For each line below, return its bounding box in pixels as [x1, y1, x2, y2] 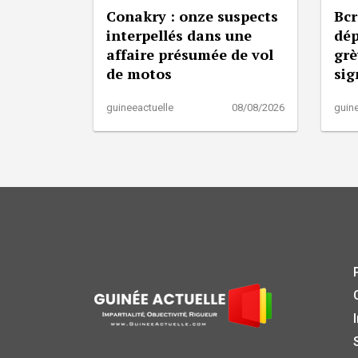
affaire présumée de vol [106, 45, 273, 65]
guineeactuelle [106, 101, 173, 114]
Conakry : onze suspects [106, 6, 278, 26]
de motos [106, 64, 172, 84]
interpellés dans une [106, 26, 252, 46]
